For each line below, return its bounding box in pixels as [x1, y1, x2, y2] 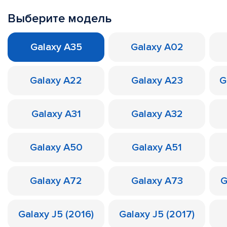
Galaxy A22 [30, 74, 82, 87]
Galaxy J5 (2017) [119, 208, 195, 220]
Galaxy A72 [30, 175, 82, 187]
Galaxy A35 [30, 41, 82, 53]
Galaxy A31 [31, 108, 81, 120]
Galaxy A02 [130, 41, 183, 53]
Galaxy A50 [29, 141, 83, 154]
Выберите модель [8, 11, 111, 26]
